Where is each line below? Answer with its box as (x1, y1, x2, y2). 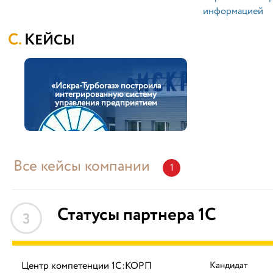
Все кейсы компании (13, 155, 154, 177)
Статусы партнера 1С (57, 202, 216, 228)
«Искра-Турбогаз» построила (51, 80, 161, 92)
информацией (202, 4, 263, 18)
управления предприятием (54, 97, 157, 109)
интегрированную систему (55, 88, 157, 101)
